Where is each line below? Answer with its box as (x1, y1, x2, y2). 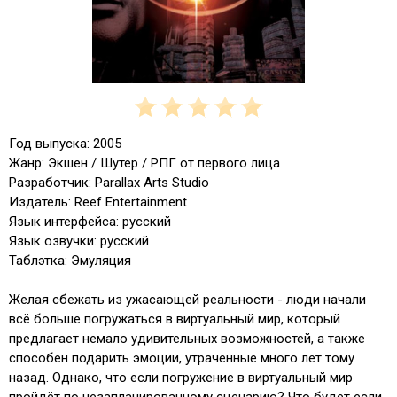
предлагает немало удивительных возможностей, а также (9, 330, 365, 346)
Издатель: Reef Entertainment (9, 193, 187, 210)
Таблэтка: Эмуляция (9, 252, 131, 269)
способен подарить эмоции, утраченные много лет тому (9, 349, 354, 366)
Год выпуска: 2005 (9, 135, 121, 152)
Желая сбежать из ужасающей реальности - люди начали (9, 291, 366, 307)
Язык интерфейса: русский (9, 213, 171, 230)
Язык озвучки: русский (9, 232, 149, 249)
